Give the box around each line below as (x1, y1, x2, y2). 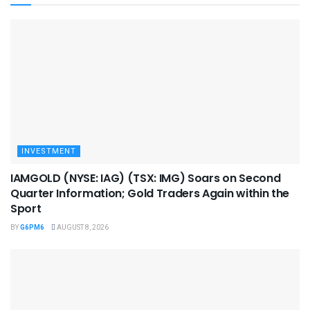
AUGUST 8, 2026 (55, 223, 109, 233)
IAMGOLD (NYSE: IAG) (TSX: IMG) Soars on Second (10, 170, 281, 187)
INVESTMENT (21, 145, 76, 158)
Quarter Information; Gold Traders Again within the (10, 185, 289, 202)
